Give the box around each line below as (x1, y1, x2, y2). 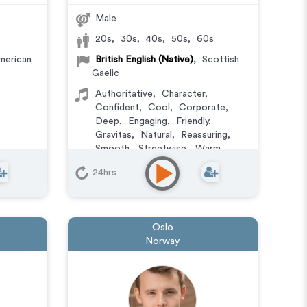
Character (161, 89, 205, 99)
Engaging (127, 116, 167, 126)
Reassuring (180, 130, 228, 140)
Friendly (175, 116, 208, 126)
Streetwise (138, 144, 186, 153)
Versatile (95, 158, 133, 167)
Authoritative (95, 89, 153, 99)
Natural (140, 130, 172, 140)
